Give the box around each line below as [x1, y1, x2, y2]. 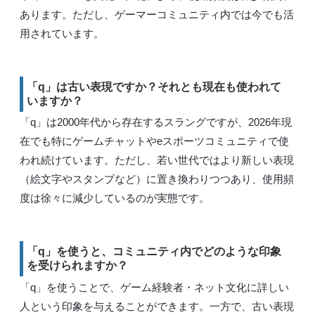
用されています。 [20, 27, 104, 39]
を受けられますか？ [27, 259, 128, 272]
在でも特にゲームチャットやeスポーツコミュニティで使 [20, 135, 289, 148]
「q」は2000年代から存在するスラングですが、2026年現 [20, 116, 292, 129]
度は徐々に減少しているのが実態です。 [20, 192, 210, 205]
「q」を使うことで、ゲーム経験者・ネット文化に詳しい [20, 281, 289, 293]
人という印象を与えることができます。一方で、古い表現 [20, 300, 294, 312]
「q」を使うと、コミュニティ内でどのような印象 [27, 245, 281, 258]
